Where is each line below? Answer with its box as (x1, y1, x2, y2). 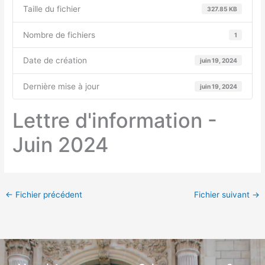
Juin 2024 (12, 132, 109, 157)
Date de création (23, 56, 88, 66)
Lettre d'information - (12, 108, 218, 133)
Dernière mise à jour (23, 81, 100, 91)
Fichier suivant (193, 189, 252, 199)
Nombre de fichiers (23, 30, 96, 40)
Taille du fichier (23, 4, 81, 14)
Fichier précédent (13, 189, 83, 199)
